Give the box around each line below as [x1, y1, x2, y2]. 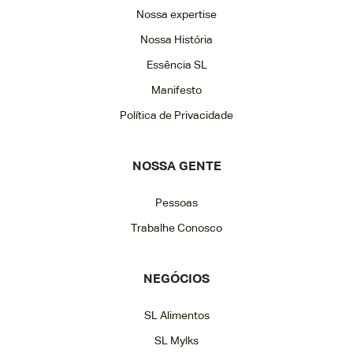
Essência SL [146, 60, 207, 71]
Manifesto [151, 85, 202, 96]
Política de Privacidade [120, 110, 233, 121]
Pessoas [155, 198, 198, 209]
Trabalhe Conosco [131, 223, 222, 234]
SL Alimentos [143, 310, 210, 321]
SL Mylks [154, 336, 199, 347]
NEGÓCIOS [143, 273, 210, 286]
